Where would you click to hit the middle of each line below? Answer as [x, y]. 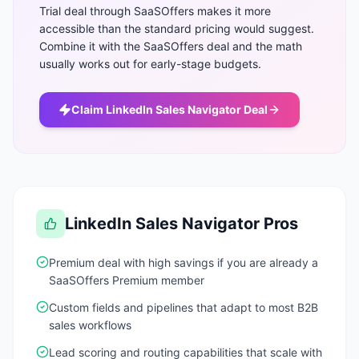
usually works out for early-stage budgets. [150, 64]
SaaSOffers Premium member [127, 280]
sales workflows [90, 325]
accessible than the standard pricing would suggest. [177, 28]
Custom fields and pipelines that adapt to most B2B [184, 307]
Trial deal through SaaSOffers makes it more [155, 11]
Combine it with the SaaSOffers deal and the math [171, 46]
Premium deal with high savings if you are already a [184, 262]
